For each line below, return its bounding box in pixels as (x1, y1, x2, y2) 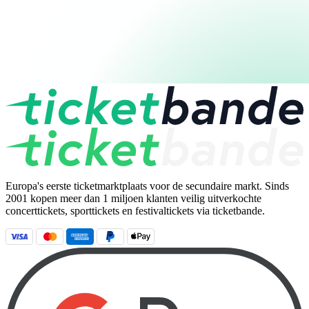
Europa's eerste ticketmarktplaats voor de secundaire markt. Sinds (6, 179, 289, 192)
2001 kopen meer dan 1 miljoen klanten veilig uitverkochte (6, 192, 261, 204)
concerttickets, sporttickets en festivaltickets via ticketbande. (6, 204, 265, 217)
